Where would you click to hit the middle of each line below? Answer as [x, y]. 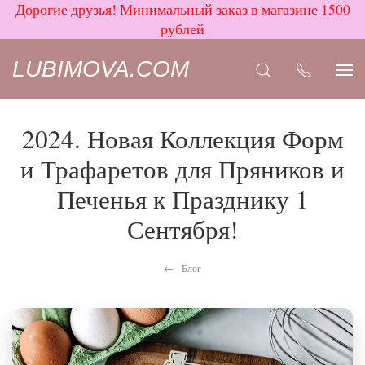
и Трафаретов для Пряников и [182, 169]
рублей [182, 29]
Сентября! [182, 229]
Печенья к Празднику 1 [182, 199]
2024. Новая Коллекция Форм [182, 139]
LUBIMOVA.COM [101, 69]
